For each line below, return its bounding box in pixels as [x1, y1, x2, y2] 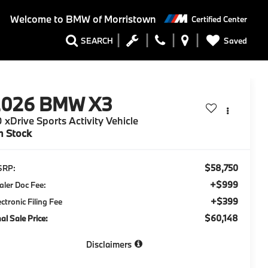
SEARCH [81, 35, 113, 47]
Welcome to [10, 13, 63, 26]
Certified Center [191, 13, 247, 25]
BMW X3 [39, 92, 113, 117]
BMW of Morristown [63, 13, 156, 26]
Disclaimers [86, 239, 132, 251]
